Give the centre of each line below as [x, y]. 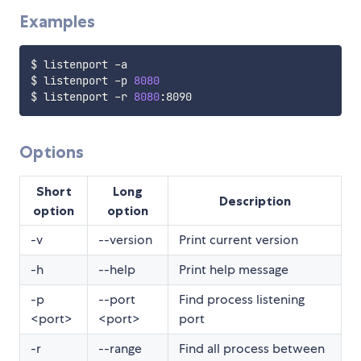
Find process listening [242, 299]
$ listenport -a [79, 64]
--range [120, 348]
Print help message [234, 269]
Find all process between [252, 348]
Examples [57, 21]
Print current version [239, 239]
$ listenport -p [82, 80]
